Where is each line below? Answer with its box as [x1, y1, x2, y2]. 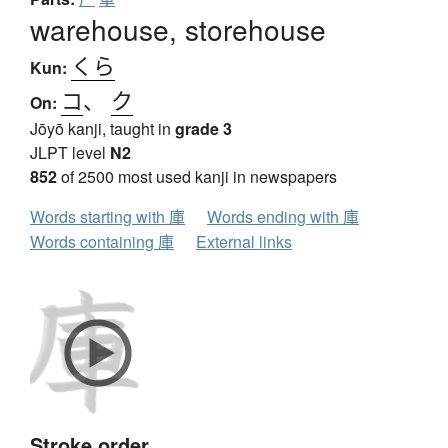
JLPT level [30, 140, 110, 164]
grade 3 [175, 116, 232, 140]
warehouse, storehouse [30, 8, 326, 49]
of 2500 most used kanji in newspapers [57, 164, 337, 188]
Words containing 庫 [30, 229, 174, 253]
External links [196, 229, 292, 253]
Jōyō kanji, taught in [30, 116, 175, 140]
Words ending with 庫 [207, 204, 359, 228]
